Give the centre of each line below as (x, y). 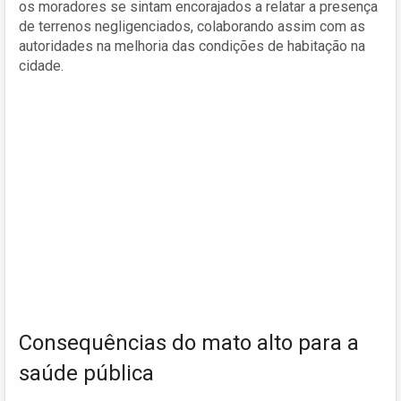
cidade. (41, 65)
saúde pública (86, 373)
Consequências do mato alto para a (189, 342)
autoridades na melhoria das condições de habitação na (192, 46)
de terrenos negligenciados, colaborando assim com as (192, 26)
